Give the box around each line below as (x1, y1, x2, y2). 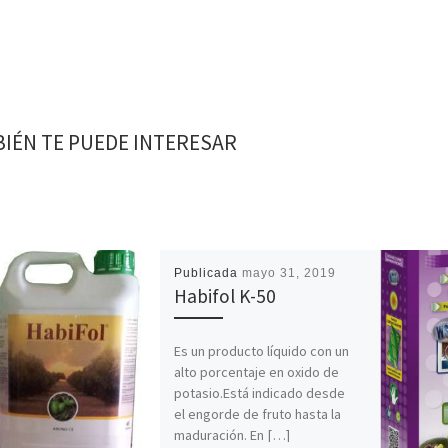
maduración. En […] (174, 425, 291, 444)
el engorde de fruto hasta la (174, 404, 342, 423)
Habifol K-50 (174, 284, 277, 309)
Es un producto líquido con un (174, 341, 350, 360)
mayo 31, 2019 (242, 266, 337, 281)
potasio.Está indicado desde (174, 383, 346, 402)
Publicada (174, 266, 243, 281)
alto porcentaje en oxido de (174, 362, 340, 381)
